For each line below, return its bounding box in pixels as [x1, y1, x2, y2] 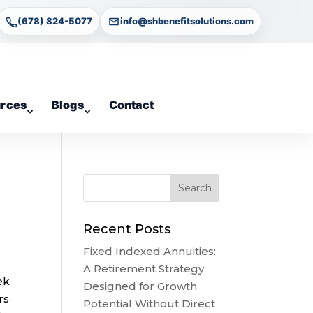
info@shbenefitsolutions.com [120, 15, 254, 27]
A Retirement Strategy [83, 262, 205, 275]
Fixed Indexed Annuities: [83, 245, 217, 258]
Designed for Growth [83, 279, 198, 293]
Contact [108, 98, 154, 112]
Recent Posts [83, 221, 171, 237]
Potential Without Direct [83, 297, 216, 310]
